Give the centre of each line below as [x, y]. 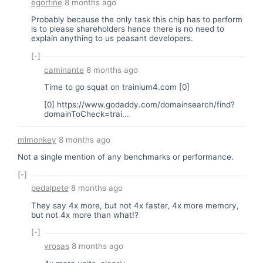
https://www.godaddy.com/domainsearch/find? [146, 104]
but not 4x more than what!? [85, 215]
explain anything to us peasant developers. [112, 38]
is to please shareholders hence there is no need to [127, 29]
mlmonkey [37, 139]
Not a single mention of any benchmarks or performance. [126, 157]
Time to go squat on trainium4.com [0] [117, 87]
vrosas [57, 246]
